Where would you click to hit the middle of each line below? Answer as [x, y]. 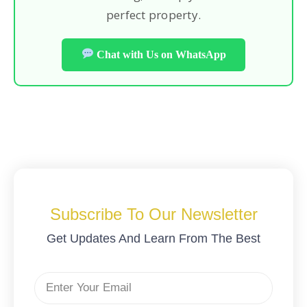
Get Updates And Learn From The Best [153, 238]
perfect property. [153, 14]
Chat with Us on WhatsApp [160, 54]
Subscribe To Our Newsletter [153, 214]
